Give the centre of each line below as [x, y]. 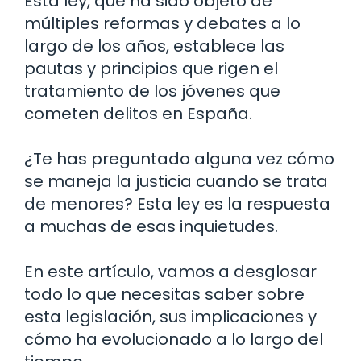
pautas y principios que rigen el [151, 68]
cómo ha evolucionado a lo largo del [174, 339]
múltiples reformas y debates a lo [162, 23]
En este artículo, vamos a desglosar [170, 271]
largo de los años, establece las [154, 46]
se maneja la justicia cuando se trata [176, 181]
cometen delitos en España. [138, 113]
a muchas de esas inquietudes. [151, 226]
